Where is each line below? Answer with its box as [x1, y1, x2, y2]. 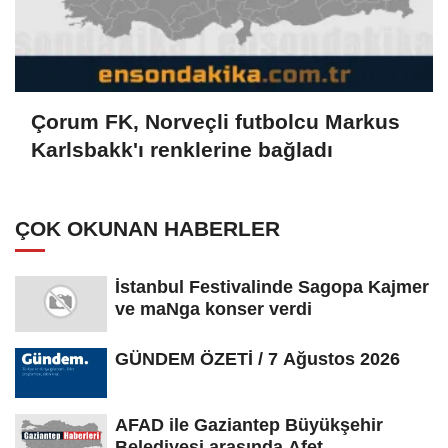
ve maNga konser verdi [115, 298, 312, 319]
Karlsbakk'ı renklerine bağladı [31, 138, 333, 162]
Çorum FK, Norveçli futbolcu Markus [31, 110, 400, 134]
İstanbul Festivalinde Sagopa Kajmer [115, 276, 429, 297]
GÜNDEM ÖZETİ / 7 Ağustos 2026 [115, 348, 400, 369]
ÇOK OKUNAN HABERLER [15, 216, 280, 240]
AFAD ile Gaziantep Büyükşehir [115, 414, 383, 435]
